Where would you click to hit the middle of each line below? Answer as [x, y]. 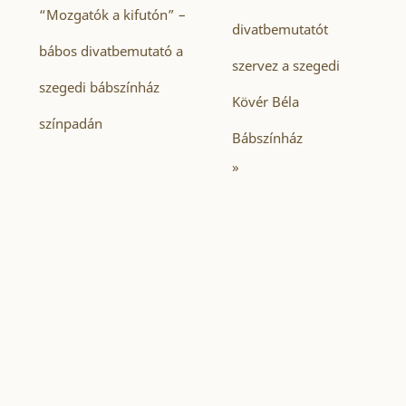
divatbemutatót [280, 29]
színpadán [71, 123]
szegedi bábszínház [100, 87]
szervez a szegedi [285, 65]
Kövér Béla [265, 101]
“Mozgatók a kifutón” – [113, 14]
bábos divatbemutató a [111, 51]
